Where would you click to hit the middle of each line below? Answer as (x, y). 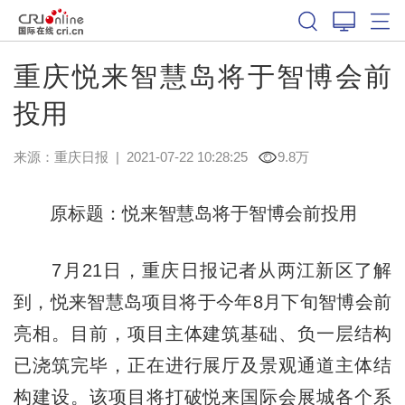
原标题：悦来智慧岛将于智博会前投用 (185, 213)
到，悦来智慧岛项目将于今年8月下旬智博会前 (202, 301)
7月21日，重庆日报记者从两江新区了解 (202, 270)
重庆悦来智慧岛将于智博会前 (202, 76)
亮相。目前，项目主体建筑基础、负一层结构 (202, 333)
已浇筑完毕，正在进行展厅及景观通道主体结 (202, 365)
